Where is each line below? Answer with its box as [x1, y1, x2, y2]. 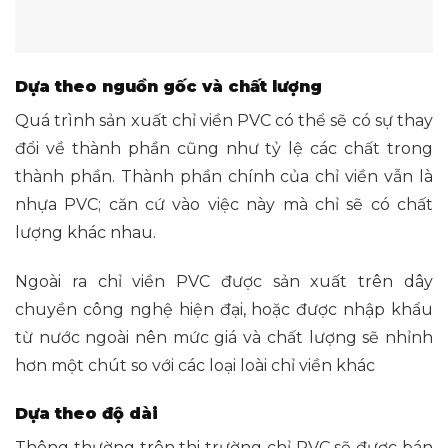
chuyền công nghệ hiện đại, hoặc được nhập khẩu [15, 299, 433, 319]
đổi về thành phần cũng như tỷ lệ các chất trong [15, 139, 433, 159]
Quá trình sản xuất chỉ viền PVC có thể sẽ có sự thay [15, 111, 433, 131]
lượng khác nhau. [15, 223, 156, 243]
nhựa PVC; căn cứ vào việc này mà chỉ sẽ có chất [15, 195, 433, 215]
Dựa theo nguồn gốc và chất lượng [15, 77, 322, 97]
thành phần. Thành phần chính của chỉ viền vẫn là [15, 167, 433, 187]
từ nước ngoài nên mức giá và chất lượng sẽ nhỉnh [15, 327, 433, 347]
